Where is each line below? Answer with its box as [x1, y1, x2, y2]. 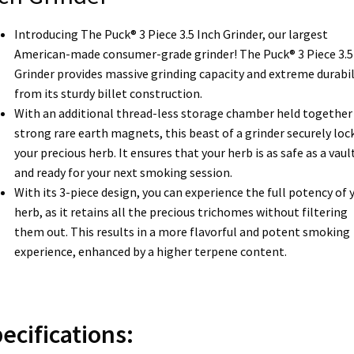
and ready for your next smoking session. [13, 164, 232, 180]
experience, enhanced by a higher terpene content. [13, 243, 287, 259]
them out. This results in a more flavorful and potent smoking [13, 223, 350, 239]
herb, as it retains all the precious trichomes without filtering [13, 203, 348, 220]
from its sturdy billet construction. [13, 85, 202, 101]
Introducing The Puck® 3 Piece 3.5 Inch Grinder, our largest [13, 25, 328, 42]
